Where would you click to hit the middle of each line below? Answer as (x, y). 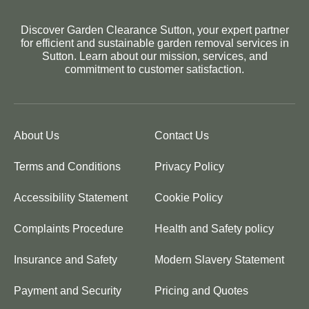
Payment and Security (68, 290)
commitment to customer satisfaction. (154, 69)
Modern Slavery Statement (219, 259)
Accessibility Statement (71, 197)
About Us (37, 135)
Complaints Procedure (69, 228)
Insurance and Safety (66, 259)
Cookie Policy (189, 197)
